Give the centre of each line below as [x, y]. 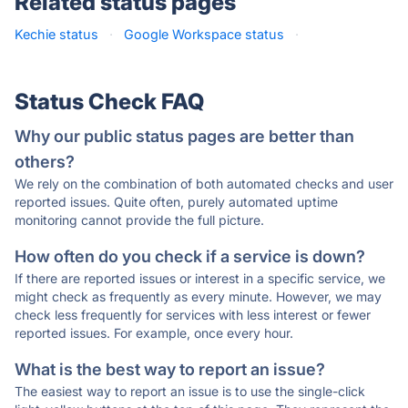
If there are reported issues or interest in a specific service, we [200, 278]
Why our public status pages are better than [184, 136]
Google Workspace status [204, 34]
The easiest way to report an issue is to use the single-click [190, 391]
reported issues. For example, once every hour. [154, 333]
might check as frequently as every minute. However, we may [198, 296]
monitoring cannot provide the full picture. [139, 220]
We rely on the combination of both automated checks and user [204, 184]
